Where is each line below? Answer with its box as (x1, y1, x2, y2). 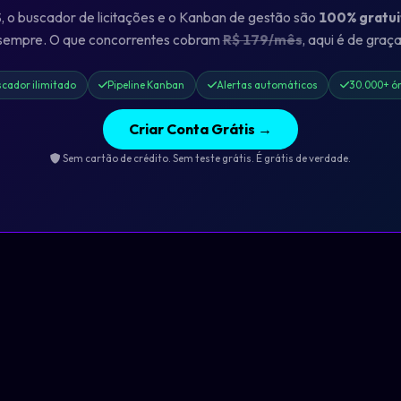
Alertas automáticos (216, 77, 318, 91)
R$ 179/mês (222, 31, 303, 49)
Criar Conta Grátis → (129, 120, 272, 139)
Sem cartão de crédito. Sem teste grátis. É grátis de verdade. (61, 151, 351, 166)
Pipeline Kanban (107, 77, 185, 91)
